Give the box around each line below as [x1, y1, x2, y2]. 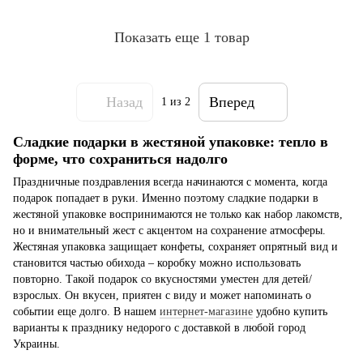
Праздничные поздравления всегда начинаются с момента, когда [13, 176, 327, 189]
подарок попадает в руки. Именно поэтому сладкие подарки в [13, 192, 318, 205]
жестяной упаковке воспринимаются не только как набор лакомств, [13, 208, 343, 221]
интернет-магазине [160, 305, 253, 318]
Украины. [13, 338, 60, 351]
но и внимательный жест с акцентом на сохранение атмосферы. [13, 224, 326, 237]
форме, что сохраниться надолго [13, 151, 228, 167]
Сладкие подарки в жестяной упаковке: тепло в [13, 134, 328, 150]
